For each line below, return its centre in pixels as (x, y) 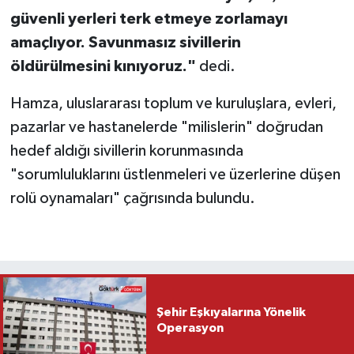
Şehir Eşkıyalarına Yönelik (231, 313)
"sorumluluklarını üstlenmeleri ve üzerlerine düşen (175, 175)
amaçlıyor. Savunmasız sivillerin (125, 43)
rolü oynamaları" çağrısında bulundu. (132, 199)
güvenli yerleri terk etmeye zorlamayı (149, 19)
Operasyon (190, 328)
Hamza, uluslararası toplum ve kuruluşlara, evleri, (173, 104)
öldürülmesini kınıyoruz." (103, 67)
